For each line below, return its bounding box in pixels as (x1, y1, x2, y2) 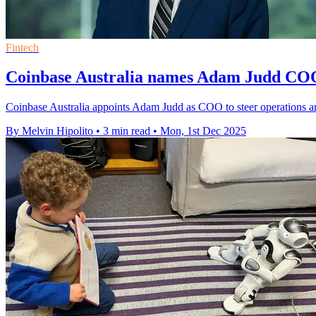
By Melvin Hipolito (6, 125, 93, 138)
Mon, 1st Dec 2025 (160, 125, 246, 138)
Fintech (6, 41, 39, 54)
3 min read (103, 125, 150, 138)
